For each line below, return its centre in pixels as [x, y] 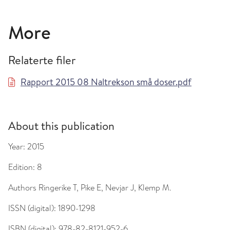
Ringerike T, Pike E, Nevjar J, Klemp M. [104, 188]
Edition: [23, 167]
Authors [22, 188]
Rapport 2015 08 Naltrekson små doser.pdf [106, 82]
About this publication [61, 126]
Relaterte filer [42, 60]
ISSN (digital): [33, 208]
